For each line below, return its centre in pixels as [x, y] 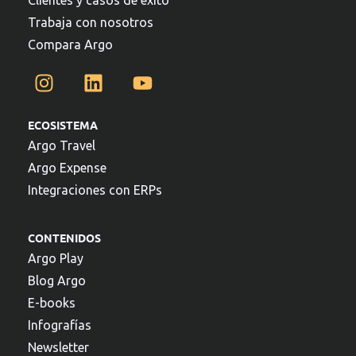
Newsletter [58, 347]
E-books [52, 302]
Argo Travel [62, 145]
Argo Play [56, 258]
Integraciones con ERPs [95, 190]
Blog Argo [57, 280]
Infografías [60, 325]
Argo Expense [67, 167]
